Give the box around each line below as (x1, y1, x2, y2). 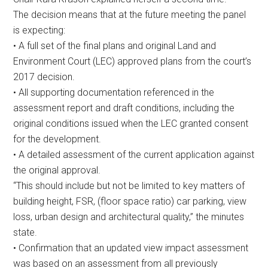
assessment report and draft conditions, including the (13, 102, 235, 114)
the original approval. (13, 164, 101, 176)
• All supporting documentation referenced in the (13, 86, 215, 98)
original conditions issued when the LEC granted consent (13, 117, 249, 129)
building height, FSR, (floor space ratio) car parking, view (13, 195, 247, 207)
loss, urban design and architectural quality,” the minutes (13, 211, 245, 223)
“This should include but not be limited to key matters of (13, 179, 245, 191)
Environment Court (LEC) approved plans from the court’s (13, 55, 252, 67)
